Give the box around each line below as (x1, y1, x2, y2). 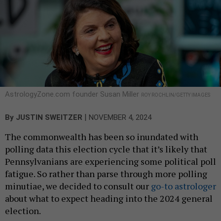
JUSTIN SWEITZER (16, 112, 82, 122)
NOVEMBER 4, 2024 (89, 112, 151, 122)
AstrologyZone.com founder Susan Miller (5, 89, 141, 99)
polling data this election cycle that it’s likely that (5, 143, 207, 155)
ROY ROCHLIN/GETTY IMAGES (141, 92, 210, 98)
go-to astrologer (151, 180, 216, 192)
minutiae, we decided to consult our (5, 180, 151, 192)
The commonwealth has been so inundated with (5, 130, 198, 143)
